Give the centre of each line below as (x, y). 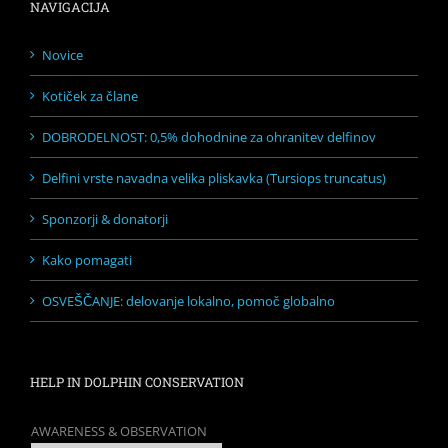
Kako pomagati (87, 259)
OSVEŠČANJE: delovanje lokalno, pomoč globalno (188, 300)
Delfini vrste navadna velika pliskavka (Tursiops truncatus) (214, 177)
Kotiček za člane (90, 95)
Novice (62, 54)
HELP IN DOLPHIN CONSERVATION (137, 381)
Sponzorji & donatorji (105, 218)
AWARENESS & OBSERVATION (119, 430)
